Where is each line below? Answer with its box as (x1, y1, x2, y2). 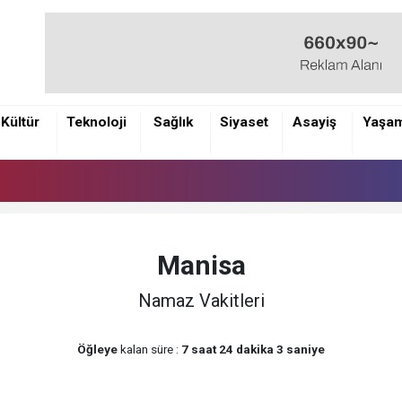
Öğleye (77, 341, 118, 356)
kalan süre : (118, 341, 181, 356)
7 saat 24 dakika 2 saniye (181, 341, 325, 356)
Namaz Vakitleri (137, 289, 265, 311)
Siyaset (219, 113, 268, 130)
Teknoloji (66, 113, 127, 130)
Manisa (156, 249, 246, 282)
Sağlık (153, 113, 194, 130)
